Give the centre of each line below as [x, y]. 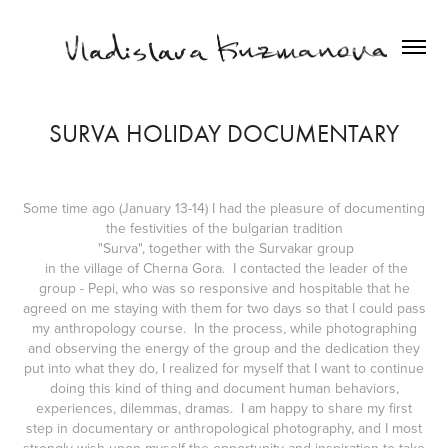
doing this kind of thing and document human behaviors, [224, 387]
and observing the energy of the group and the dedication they [224, 347]
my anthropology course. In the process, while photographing [224, 327]
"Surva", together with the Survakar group [224, 247]
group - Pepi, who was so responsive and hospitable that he [224, 287]
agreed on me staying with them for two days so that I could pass [224, 307]
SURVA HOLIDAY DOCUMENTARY [224, 133]
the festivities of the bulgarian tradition [224, 227]
